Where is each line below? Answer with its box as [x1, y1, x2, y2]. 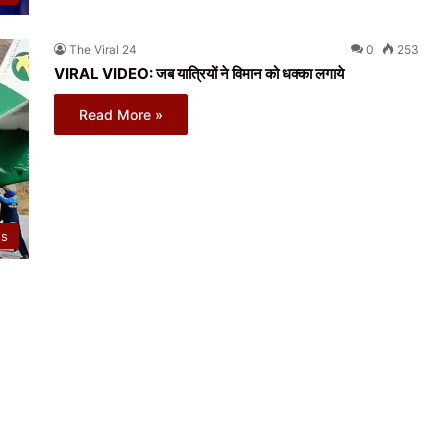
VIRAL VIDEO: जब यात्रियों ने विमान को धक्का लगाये [54, 64, 344, 83]
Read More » [79, 106, 163, 123]
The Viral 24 [69, 42, 137, 57]
